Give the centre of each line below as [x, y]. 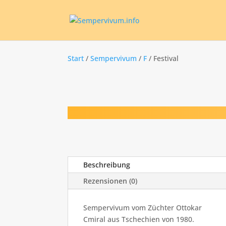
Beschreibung [107, 165]
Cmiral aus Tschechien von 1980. [139, 219]
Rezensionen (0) [110, 181]
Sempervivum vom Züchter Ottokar [143, 208]
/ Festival [163, 58]
